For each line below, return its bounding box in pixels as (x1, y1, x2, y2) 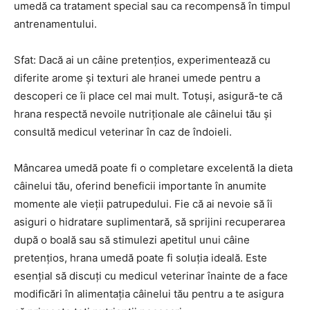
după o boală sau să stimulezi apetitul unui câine (14, 233, 250, 246)
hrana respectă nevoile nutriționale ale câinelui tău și (14, 107, 272, 120)
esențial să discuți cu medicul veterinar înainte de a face (14, 269, 288, 282)
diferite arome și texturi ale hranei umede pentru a (14, 71, 260, 84)
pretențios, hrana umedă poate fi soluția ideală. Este (14, 251, 267, 264)
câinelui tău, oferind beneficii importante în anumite (14, 179, 266, 192)
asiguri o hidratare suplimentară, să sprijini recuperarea (14, 215, 285, 228)
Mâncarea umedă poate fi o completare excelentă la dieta (14, 161, 293, 174)
